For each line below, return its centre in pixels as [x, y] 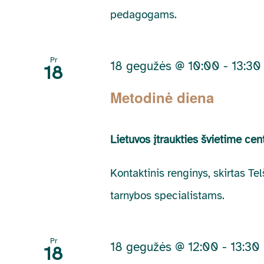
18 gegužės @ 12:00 [165, 247]
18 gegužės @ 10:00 [165, 66]
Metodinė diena [162, 97]
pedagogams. [144, 15]
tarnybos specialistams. [168, 195]
